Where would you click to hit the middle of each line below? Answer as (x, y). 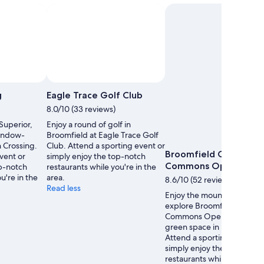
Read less (64, 188)
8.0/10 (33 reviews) (81, 109)
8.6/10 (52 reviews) (200, 180)
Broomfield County (207, 154)
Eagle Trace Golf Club (95, 95)
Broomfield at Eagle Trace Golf (103, 135)
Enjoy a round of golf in (89, 124)
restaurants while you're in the (101, 166)
